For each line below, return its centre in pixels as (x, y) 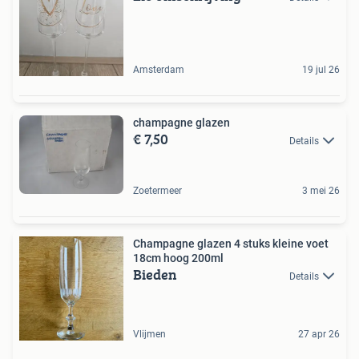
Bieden (155, 274)
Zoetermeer (157, 190)
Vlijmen (149, 334)
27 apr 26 (319, 334)
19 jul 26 (321, 69)
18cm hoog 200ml (178, 258)
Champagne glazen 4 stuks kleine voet (231, 243)
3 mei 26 (321, 190)
